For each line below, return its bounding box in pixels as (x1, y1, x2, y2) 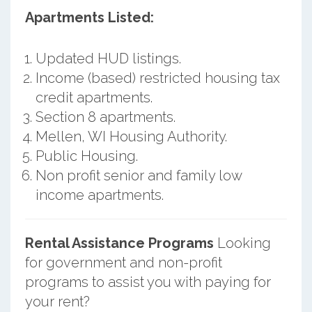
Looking (213, 234, 271, 251)
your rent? (24, 292, 90, 310)
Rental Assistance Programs (24, 234, 214, 251)
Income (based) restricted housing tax (35, 69, 280, 86)
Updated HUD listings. (35, 49, 181, 67)
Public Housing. (35, 147, 138, 164)
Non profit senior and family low (35, 166, 242, 184)
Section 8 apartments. (35, 108, 175, 125)
